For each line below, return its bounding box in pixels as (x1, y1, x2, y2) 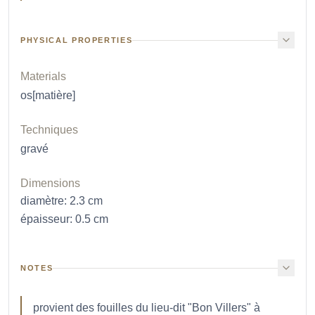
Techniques (20, 124, 78, 136)
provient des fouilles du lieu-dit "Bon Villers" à (33, 302, 260, 314)
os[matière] (20, 89, 75, 101)
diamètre (20, 195, 64, 207)
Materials (20, 70, 66, 82)
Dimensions (20, 177, 80, 189)
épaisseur (20, 213, 70, 225)
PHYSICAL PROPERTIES (20, 36, 133, 44)
